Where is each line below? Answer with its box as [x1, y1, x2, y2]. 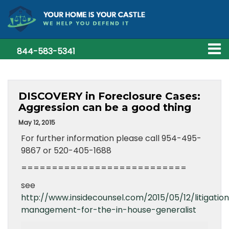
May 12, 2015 [18, 118, 55, 127]
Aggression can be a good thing [18, 101, 191, 113]
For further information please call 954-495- [21, 132, 201, 144]
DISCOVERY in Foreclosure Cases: [18, 90, 200, 102]
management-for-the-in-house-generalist [21, 204, 196, 216]
